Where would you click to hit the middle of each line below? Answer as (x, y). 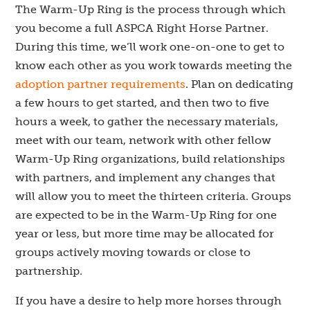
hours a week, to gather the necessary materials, (147, 121)
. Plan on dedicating (240, 84)
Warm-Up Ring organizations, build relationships (151, 159)
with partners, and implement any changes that (146, 177)
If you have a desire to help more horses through (149, 301)
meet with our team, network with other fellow (144, 140)
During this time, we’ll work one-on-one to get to (150, 47)
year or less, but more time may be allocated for (145, 234)
